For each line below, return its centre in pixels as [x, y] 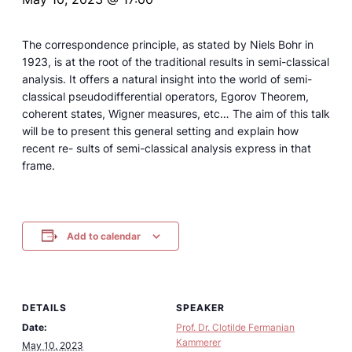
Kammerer [198, 342]
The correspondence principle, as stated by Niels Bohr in [168, 44]
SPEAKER [200, 307]
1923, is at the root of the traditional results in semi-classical [176, 61]
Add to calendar [103, 236]
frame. [38, 165]
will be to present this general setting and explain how [160, 130]
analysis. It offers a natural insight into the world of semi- [167, 79]
